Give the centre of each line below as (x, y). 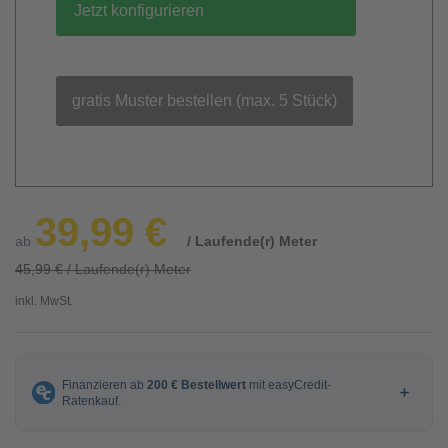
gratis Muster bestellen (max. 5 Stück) (204, 100)
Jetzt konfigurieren (139, 10)
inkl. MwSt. (44, 301)
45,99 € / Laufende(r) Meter (103, 269)
